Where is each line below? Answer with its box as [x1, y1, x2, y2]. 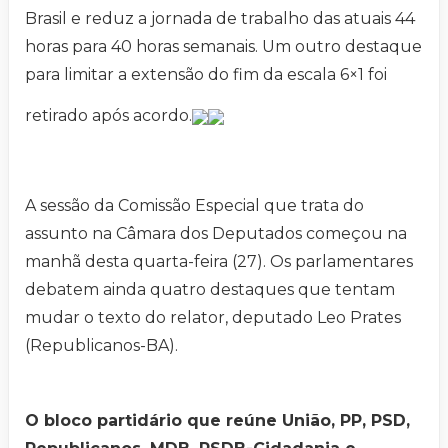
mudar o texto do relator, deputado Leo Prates [25, 308, 401, 328]
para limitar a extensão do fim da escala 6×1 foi [25, 65, 387, 85]
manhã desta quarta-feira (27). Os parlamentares [25, 252, 413, 272]
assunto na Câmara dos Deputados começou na [25, 224, 407, 244]
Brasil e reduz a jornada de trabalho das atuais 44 [25, 9, 415, 29]
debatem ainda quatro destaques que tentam [25, 280, 395, 300]
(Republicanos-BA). [25, 336, 178, 356]
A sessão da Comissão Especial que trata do [25, 196, 364, 216]
